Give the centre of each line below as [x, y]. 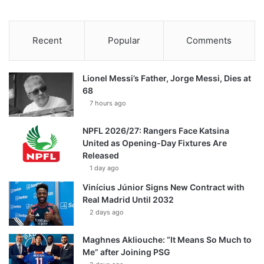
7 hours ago [108, 103]
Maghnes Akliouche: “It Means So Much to [167, 240]
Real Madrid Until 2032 [128, 200]
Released [101, 156]
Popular [124, 41]
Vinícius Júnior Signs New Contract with [164, 187]
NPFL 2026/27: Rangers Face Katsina [156, 131]
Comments [209, 41]
